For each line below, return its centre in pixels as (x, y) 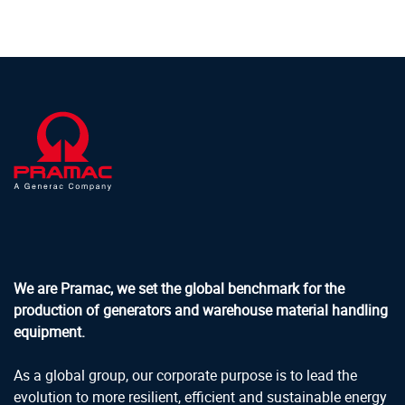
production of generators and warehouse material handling (201, 310)
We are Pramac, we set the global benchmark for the (179, 288)
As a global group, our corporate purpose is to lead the (185, 375)
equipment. (49, 331)
